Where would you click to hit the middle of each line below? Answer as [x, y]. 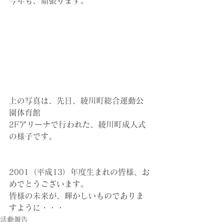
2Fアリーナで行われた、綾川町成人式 [77, 125]
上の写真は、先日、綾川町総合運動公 [76, 101]
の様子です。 [33, 137]
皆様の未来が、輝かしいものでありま [76, 196]
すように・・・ [37, 208]
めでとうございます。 [49, 184]
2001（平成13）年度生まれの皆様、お [79, 172]
